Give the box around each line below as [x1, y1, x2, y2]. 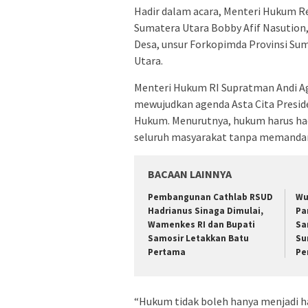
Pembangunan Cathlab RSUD [148, 191, 273, 203]
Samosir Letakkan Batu [148, 232, 249, 245]
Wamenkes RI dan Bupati [148, 219, 255, 231]
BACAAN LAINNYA [148, 167, 232, 181]
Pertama [148, 246, 186, 258]
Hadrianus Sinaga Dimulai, [148, 205, 263, 217]
